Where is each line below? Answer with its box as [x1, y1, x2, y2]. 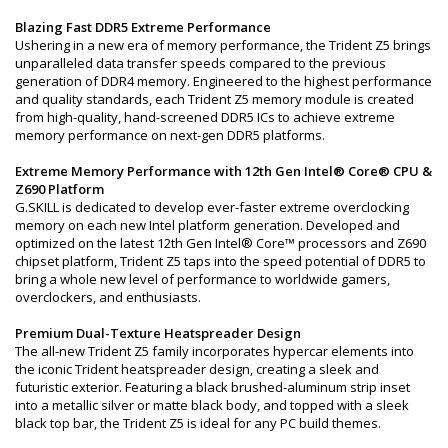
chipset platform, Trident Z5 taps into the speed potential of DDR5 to [15, 251, 426, 270]
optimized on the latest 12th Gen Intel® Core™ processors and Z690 [15, 233, 426, 252]
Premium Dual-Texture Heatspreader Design [15, 323, 301, 342]
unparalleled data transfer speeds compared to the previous [15, 53, 386, 72]
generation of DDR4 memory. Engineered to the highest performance [15, 71, 432, 90]
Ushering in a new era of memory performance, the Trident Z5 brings [15, 35, 431, 54]
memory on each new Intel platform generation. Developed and [15, 215, 400, 234]
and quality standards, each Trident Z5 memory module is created [15, 89, 414, 108]
